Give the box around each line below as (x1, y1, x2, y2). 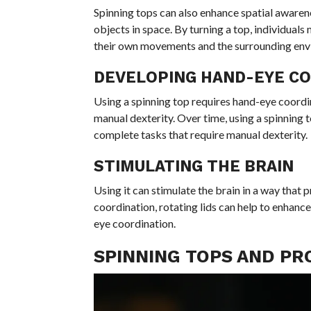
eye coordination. (93, 216, 176, 230)
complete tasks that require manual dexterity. (93, 127, 308, 141)
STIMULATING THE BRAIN (93, 156, 294, 175)
